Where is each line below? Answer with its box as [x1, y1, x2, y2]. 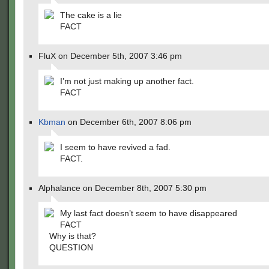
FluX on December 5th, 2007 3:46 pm [38, 51, 182, 61]
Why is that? [49, 231, 96, 241]
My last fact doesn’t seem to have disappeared [60, 208, 237, 218]
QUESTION [49, 243, 93, 252]
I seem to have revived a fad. [60, 142, 171, 152]
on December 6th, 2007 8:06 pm [65, 117, 192, 127]
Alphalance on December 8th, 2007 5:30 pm [38, 183, 207, 193]
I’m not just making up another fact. [60, 76, 194, 86]
